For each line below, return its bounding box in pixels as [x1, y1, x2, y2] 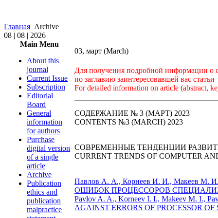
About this [27, 56, 59, 65]
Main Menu [20, 40, 59, 48]
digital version [27, 144, 70, 152]
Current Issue [27, 74, 68, 82]
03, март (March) [74, 47, 128, 55]
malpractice [27, 205, 62, 214]
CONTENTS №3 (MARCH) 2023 [74, 118, 183, 126]
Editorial [27, 91, 53, 100]
